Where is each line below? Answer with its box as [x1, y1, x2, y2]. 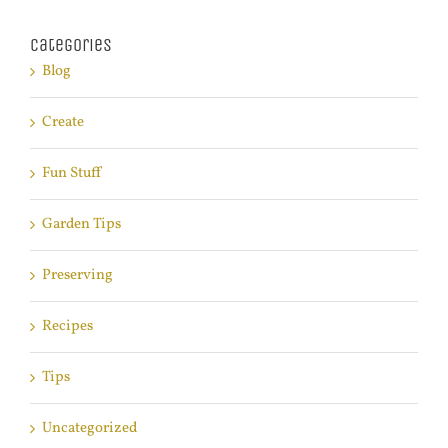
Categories [30, 34, 112, 57]
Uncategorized [42, 418, 137, 440]
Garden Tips [42, 214, 121, 236]
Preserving [42, 265, 113, 287]
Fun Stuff [42, 163, 101, 185]
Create [42, 112, 84, 134]
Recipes [42, 316, 93, 338]
